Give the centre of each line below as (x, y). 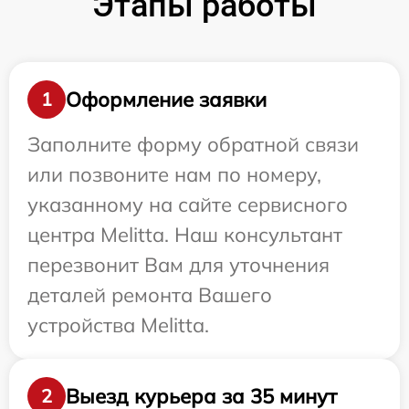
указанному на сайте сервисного (188, 204)
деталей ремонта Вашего (150, 295)
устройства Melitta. (118, 325)
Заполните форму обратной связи (193, 144)
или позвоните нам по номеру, (174, 174)
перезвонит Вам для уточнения (178, 265)
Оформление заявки (166, 99)
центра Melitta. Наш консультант (185, 235)
